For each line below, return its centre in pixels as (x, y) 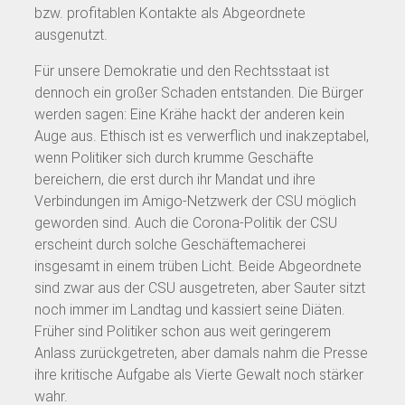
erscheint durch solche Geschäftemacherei (170, 244)
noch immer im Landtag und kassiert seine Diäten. (190, 309)
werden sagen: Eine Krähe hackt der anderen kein (189, 114)
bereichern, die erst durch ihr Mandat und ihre (175, 179)
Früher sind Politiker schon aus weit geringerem (183, 331)
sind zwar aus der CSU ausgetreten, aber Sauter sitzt (200, 287)
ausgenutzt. (71, 34)
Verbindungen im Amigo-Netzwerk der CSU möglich (195, 201)
